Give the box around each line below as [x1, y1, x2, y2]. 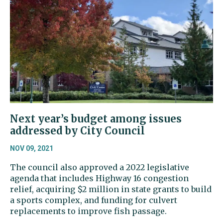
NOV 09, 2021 [10, 144, 53, 152]
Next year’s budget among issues [10, 112, 182, 125]
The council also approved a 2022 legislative [10, 162, 189, 172]
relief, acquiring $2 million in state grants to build [10, 184, 212, 194]
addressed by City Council [10, 124, 145, 137]
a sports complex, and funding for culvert [10, 195, 177, 205]
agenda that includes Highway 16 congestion [10, 173, 189, 183]
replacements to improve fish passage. [10, 206, 167, 216]
